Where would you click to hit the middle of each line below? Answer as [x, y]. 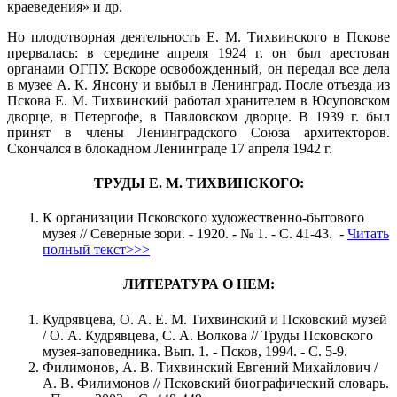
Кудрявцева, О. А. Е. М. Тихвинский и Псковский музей [215, 319]
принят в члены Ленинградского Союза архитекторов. [198, 132]
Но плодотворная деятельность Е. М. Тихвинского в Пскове [198, 36]
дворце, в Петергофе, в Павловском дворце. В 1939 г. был [198, 116]
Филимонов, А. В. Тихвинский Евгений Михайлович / [210, 367]
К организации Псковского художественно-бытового [203, 218]
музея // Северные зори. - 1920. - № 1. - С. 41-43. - [195, 234]
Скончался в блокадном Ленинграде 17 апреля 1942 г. [170, 148]
